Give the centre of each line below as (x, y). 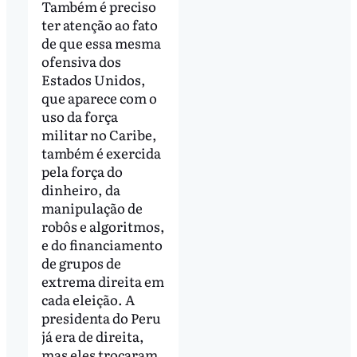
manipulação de (92, 207)
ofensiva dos (81, 61)
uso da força (79, 116)
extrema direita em (102, 280)
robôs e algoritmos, (103, 226)
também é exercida (101, 152)
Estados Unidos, (93, 79)
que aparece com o (99, 97)
